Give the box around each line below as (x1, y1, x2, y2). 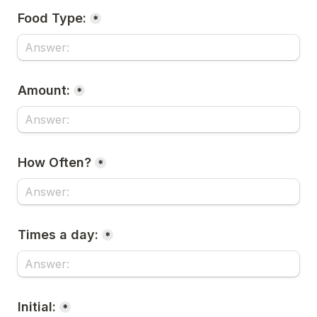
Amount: (18, 83, 70, 98)
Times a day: (18, 227, 98, 242)
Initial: (18, 299, 56, 314)
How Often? (18, 155, 91, 170)
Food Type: (18, 11, 86, 25)
